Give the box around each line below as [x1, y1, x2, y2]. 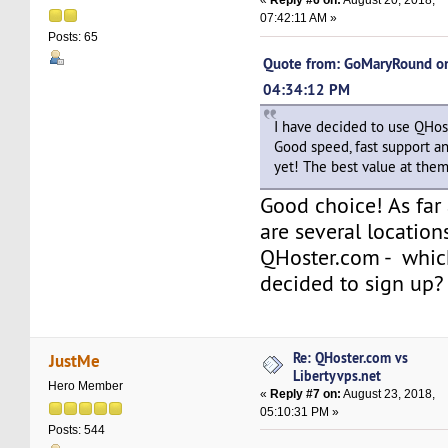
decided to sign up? [260, 270, 445, 298]
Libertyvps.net [293, 365, 382, 385]
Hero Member [48, 378, 124, 393]
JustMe [48, 348, 100, 372]
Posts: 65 [48, 29, 99, 44]
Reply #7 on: [270, 386, 342, 401]
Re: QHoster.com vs [293, 347, 409, 367]
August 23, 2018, [341, 386, 436, 401]
